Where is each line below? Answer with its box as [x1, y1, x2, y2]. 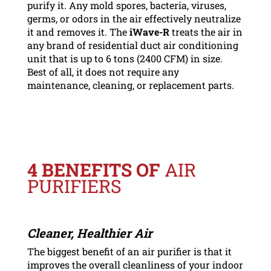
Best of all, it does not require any [27, 65, 179, 78]
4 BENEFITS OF [27, 157, 165, 181]
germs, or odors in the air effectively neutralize [27, 11, 241, 25]
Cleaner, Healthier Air [27, 224, 152, 241]
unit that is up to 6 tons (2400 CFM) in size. [27, 51, 223, 65]
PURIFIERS [27, 174, 122, 198]
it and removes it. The [27, 25, 129, 38]
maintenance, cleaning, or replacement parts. [27, 78, 234, 91]
